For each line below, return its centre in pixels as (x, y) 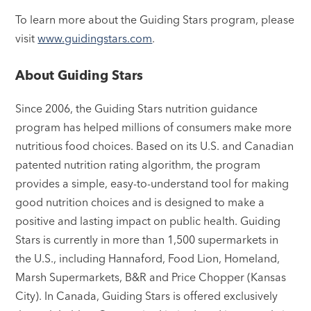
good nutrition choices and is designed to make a (140, 202)
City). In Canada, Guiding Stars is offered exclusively (147, 295)
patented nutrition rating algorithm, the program (138, 164)
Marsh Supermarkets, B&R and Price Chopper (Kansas (151, 277)
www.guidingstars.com (95, 39)
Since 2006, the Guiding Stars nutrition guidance (137, 108)
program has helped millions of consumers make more (154, 127)
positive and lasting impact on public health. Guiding (148, 220)
